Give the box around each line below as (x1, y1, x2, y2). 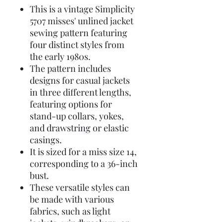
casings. (30, 134, 62, 146)
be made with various (30, 193, 114, 205)
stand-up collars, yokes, (30, 110, 124, 122)
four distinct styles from (30, 39, 124, 51)
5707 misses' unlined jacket (30, 15, 133, 27)
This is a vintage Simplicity (30, 3, 135, 15)
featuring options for (30, 98, 112, 110)
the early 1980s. (30, 51, 91, 62)
